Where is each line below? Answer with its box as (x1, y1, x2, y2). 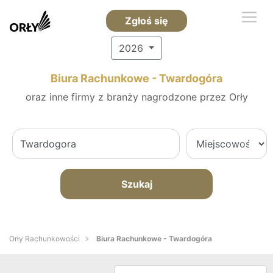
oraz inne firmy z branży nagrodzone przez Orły (25, 91, 248, 103)
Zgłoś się (124, 15, 168, 27)
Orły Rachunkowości (9, 234, 80, 243)
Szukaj (121, 178, 152, 190)
